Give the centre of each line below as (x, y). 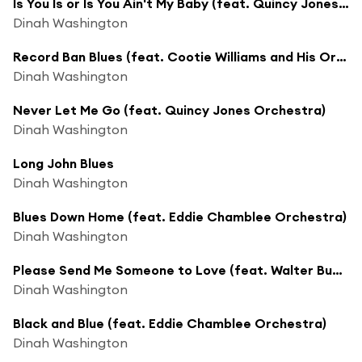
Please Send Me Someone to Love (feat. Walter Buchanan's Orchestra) (337, 269)
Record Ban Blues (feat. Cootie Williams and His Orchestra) (341, 56)
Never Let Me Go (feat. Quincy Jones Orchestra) (169, 109)
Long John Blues (63, 163)
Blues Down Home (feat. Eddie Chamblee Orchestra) (180, 216)
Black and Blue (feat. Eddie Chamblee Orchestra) (170, 323)
